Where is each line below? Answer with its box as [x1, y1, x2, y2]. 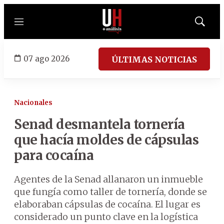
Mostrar [199, 20, 221, 28]
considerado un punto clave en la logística [14, 211, 198, 222]
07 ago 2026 [23, 53, 69, 63]
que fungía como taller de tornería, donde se [14, 186, 207, 197]
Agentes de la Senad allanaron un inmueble [14, 173, 203, 185]
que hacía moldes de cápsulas [14, 131, 198, 148]
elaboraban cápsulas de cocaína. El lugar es [14, 198, 200, 210]
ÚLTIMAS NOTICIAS [111, 54, 197, 64]
